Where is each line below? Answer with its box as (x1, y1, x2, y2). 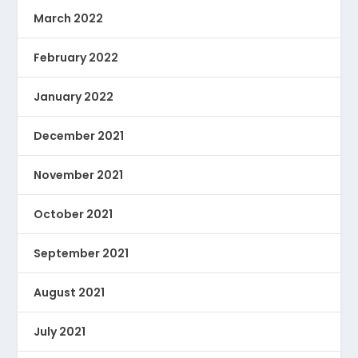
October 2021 (34, 206, 113, 223)
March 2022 (34, 10, 104, 27)
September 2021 (34, 245, 129, 262)
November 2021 (34, 167, 124, 184)
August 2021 (34, 284, 105, 301)
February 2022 (34, 50, 119, 66)
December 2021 (34, 128, 125, 145)
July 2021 (34, 324, 86, 340)
